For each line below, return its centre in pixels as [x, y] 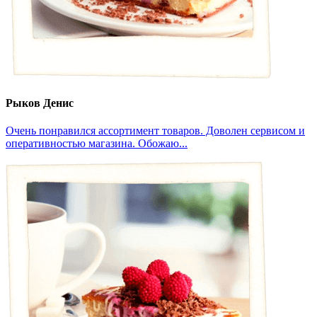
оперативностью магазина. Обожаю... [97, 144]
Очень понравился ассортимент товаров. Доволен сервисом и [155, 131]
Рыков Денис [40, 103]
